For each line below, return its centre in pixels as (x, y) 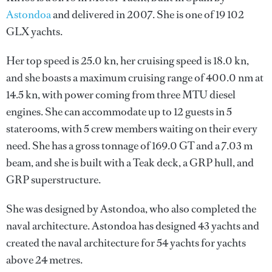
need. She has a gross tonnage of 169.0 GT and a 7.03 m (129, 146)
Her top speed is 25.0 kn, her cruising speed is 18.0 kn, (127, 61)
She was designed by (53, 209)
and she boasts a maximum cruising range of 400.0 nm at (135, 78)
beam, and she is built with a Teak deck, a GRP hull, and (130, 163)
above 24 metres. (44, 260)
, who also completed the (201, 209)
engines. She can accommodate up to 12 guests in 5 (119, 112)
